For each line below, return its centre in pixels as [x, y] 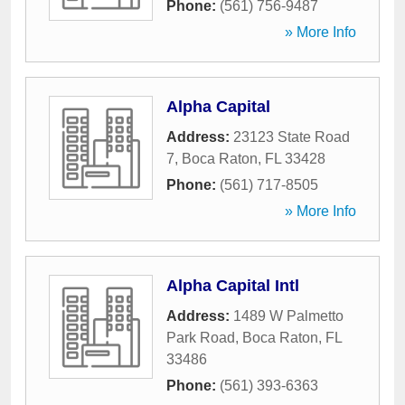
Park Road [201, 338]
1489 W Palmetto [288, 316]
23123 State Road [292, 137]
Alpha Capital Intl [233, 286]
